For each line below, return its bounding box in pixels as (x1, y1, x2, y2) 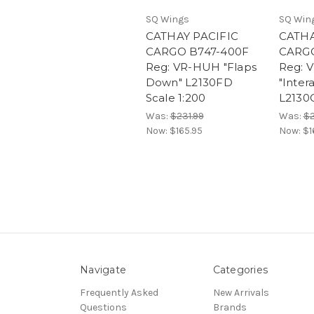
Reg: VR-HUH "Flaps (145, 60, 257, 74)
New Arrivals (212, 286, 269, 299)
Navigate (80, 263, 126, 276)
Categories (212, 263, 268, 276)
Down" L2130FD (145, 75, 233, 89)
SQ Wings (145, 13, 189, 25)
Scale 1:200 (145, 90, 206, 104)
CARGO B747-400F (145, 44, 250, 58)
